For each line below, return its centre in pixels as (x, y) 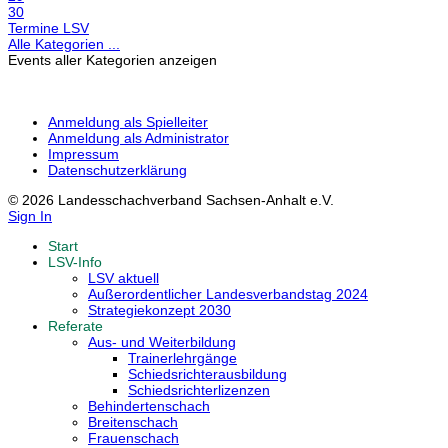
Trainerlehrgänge (182, 358)
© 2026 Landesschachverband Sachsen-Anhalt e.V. (171, 200)
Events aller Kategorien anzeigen (112, 60)
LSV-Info (75, 262)
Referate (75, 326)
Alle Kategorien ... (64, 44)
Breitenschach (133, 422)
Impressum (83, 154)
